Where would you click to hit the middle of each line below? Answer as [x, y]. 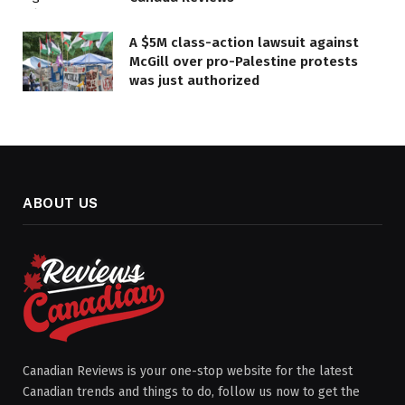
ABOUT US [61, 203]
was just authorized [194, 80]
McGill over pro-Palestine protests [244, 61]
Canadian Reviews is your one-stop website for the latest [188, 372]
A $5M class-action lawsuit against [244, 42]
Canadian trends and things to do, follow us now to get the [191, 392]
